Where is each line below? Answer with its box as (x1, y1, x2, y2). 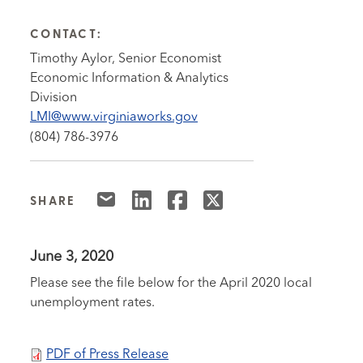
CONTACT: (30, 28, 102, 41)
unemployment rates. (30, 296, 158, 310)
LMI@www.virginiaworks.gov (30, 110, 198, 124)
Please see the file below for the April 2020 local (30, 276, 312, 290)
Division (30, 91, 77, 105)
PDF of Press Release (46, 348, 169, 361)
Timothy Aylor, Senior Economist (30, 52, 221, 66)
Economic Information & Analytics (30, 71, 228, 85)
